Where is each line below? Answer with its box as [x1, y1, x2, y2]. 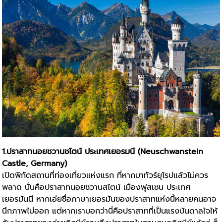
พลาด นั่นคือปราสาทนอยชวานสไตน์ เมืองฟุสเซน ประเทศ [2, 181, 191, 194]
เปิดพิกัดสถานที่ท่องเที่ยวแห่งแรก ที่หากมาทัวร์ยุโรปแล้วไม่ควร [2, 169, 209, 182]
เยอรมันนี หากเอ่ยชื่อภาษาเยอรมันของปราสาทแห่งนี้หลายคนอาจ [2, 193, 217, 206]
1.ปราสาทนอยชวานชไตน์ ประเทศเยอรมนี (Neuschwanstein [2, 146, 204, 158]
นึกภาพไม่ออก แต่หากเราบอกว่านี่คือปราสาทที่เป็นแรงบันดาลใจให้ [2, 205, 218, 218]
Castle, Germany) [2, 158, 67, 170]
